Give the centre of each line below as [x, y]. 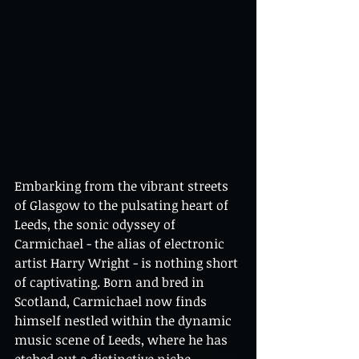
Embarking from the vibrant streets [123, 186]
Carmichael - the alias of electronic [121, 244]
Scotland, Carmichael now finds [112, 301]
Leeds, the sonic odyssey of [97, 224]
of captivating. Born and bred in [111, 282]
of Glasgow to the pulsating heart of [123, 205]
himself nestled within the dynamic [125, 321]
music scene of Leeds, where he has [123, 340]
